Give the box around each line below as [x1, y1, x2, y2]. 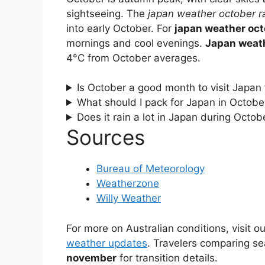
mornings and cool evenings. [66, 37, 205, 49]
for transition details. [117, 251, 218, 264]
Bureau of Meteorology [96, 163, 205, 174]
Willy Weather [96, 192, 161, 204]
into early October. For [66, 22, 174, 34]
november [66, 251, 117, 264]
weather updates [66, 237, 147, 249]
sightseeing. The [66, 7, 148, 20]
